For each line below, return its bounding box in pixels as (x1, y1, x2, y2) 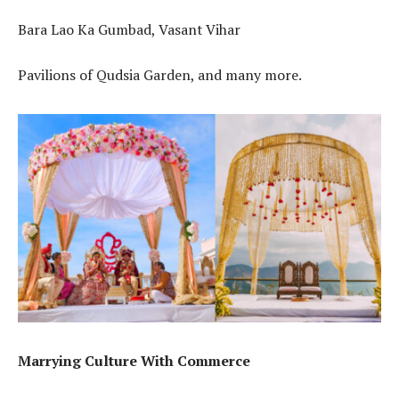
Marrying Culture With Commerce (18, 350, 250, 370)
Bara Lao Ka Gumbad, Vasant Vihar (18, 19, 240, 39)
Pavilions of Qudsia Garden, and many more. (18, 65, 302, 85)
